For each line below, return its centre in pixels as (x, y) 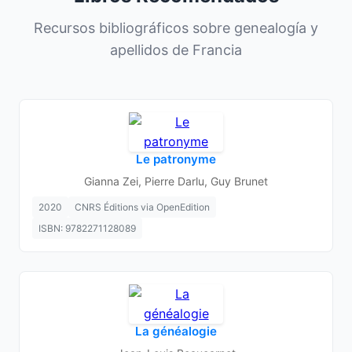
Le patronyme (176, 159)
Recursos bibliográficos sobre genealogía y (176, 28)
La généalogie (176, 331)
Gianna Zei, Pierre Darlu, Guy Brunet (176, 181)
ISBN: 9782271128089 (87, 228)
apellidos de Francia (176, 50)
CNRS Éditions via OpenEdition (142, 207)
